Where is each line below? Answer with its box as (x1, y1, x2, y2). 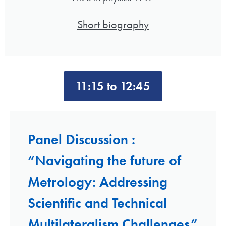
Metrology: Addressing (28, 173, 167, 191)
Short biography (77, 17, 149, 32)
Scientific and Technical (28, 194, 167, 212)
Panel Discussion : (28, 130, 135, 148)
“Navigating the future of (28, 151, 181, 169)
